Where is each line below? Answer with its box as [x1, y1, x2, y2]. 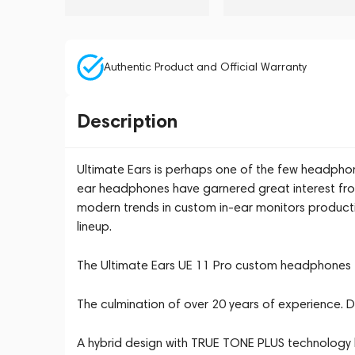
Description [77, 109, 177, 132]
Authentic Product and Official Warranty [104, 60, 307, 74]
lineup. [77, 219, 112, 234]
